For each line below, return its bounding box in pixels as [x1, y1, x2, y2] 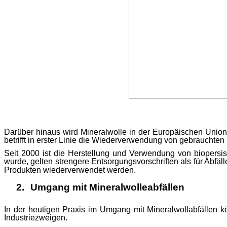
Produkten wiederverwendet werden [4, 166, 134, 175]
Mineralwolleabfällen [89, 182, 184, 193]
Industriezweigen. [4, 213, 67, 222]
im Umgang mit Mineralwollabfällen [88, 205, 220, 214]
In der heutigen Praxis [4, 205, 88, 214]
